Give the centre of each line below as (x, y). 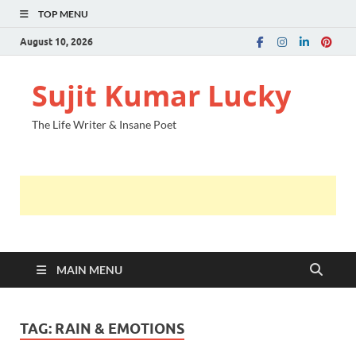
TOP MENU (63, 14)
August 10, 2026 (56, 41)
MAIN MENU (89, 270)
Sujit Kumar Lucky (161, 96)
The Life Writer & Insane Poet (104, 124)
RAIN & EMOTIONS (120, 329)
